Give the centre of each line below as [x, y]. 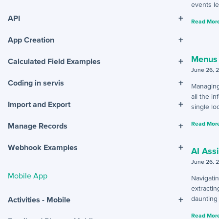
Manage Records [38, 126]
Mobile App [28, 176]
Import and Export [39, 104]
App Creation [31, 40]
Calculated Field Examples [54, 61]
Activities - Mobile [39, 199]
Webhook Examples [43, 147]
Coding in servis [36, 83]
